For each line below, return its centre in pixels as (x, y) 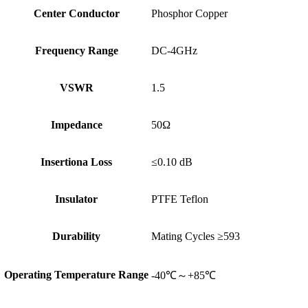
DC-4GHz (174, 50)
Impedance (76, 124)
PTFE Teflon (180, 199)
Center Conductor (76, 13)
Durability (76, 236)
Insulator (76, 199)
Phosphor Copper (189, 13)
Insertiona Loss (76, 162)
